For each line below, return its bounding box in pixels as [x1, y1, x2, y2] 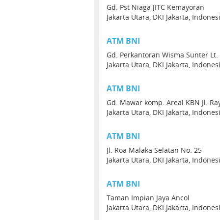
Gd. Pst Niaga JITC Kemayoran [107, 2, 204, 12]
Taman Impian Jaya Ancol [107, 193, 190, 202]
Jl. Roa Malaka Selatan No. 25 [107, 145, 202, 155]
